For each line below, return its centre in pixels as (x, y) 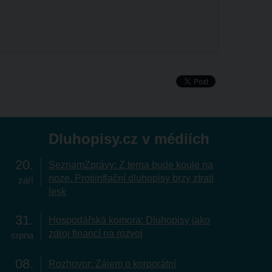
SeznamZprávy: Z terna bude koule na (131, 165)
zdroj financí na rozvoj (96, 234)
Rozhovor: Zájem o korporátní (113, 264)
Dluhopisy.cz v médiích (129, 139)
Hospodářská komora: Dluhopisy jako (130, 220)
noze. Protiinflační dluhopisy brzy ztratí (131, 178)
